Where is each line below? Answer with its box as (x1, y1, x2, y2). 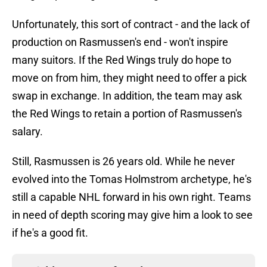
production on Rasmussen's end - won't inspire (12, 36, 228, 49)
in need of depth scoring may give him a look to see (12, 209, 253, 222)
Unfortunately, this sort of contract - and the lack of (12, 18, 250, 31)
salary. (12, 125, 43, 138)
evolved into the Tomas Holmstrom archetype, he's (12, 173, 252, 186)
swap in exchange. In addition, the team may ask (12, 89, 242, 103)
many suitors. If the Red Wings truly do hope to (12, 54, 231, 67)
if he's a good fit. (12, 226, 88, 240)
